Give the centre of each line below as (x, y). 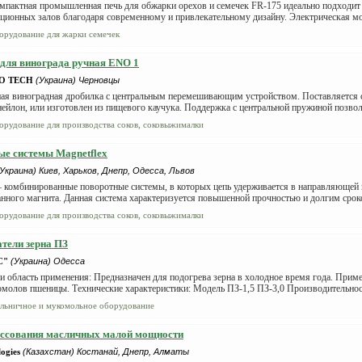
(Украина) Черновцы (78, 80)
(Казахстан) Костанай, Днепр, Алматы (106, 351)
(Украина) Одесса (48, 261)
